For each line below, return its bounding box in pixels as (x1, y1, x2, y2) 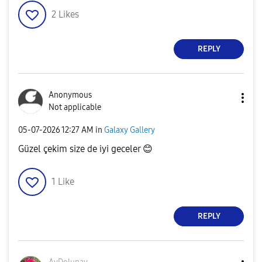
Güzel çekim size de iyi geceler (18, 143, 143, 154)
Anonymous (49, 89, 92, 100)
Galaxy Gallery (104, 125, 155, 136)
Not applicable (49, 102, 101, 112)
